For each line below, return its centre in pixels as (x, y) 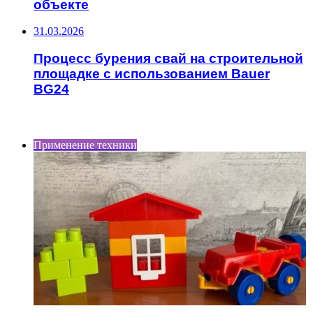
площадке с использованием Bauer (152, 74)
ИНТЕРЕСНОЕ (43, 119)
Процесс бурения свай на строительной (168, 59)
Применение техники (85, 145)
